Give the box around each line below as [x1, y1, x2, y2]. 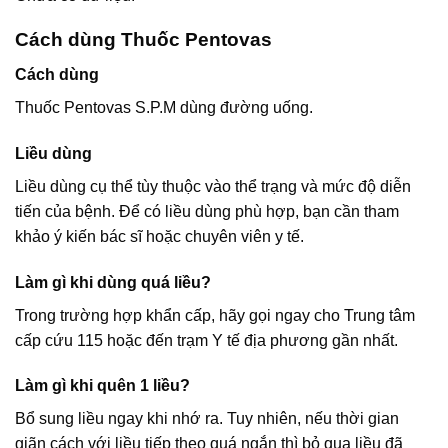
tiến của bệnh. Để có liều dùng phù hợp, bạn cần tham [15, 202, 399, 220]
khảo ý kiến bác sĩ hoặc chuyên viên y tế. [15, 227, 304, 245]
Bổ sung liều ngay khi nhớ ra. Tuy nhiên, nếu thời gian [15, 410, 399, 428]
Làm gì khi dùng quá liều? [15, 273, 211, 291]
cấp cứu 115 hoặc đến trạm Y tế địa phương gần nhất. [15, 331, 398, 349]
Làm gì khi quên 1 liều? [15, 377, 190, 395]
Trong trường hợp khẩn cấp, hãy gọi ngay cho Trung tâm [15, 306, 415, 324]
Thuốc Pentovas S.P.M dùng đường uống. [15, 98, 313, 116]
